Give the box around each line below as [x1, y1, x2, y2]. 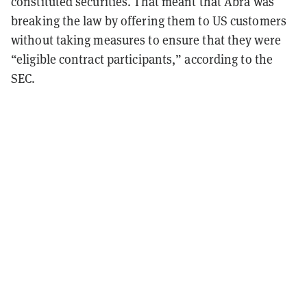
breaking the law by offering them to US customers [11, 12, 286, 29]
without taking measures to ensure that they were [11, 31, 281, 48]
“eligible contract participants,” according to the [11, 50, 273, 67]
